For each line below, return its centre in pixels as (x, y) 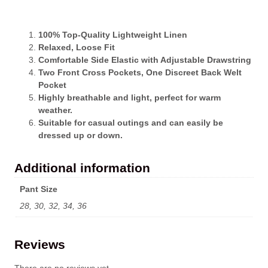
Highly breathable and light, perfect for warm (130, 97)
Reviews (40, 245)
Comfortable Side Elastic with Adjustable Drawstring (145, 60)
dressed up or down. (80, 135)
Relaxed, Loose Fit (77, 47)
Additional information (82, 167)
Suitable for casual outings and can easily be (131, 122)
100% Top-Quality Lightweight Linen (113, 34)
